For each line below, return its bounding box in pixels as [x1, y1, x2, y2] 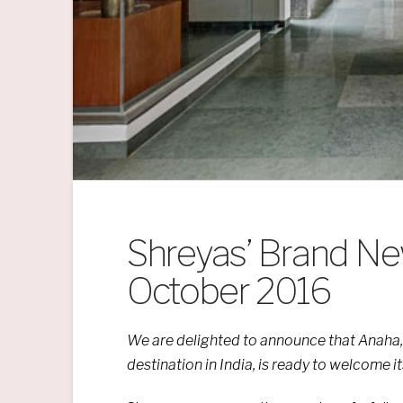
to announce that [239, 332, 358, 350]
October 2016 [126, 269, 332, 314]
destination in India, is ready [126, 356, 312, 374]
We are [126, 332, 176, 350]
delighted [175, 332, 240, 350]
